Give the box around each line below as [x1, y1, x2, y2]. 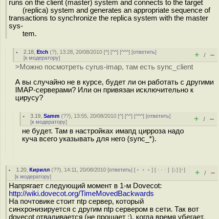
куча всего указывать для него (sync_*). [22, 135, 156, 143]
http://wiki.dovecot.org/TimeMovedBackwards [9, 190, 154, 197]
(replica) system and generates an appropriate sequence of [9, 6, 210, 14]
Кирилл [29, 167, 50, 173]
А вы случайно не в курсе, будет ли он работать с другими [15, 78, 214, 86]
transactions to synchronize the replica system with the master [9, 14, 208, 22]
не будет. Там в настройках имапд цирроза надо [22, 127, 184, 135]
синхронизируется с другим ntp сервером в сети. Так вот [9, 205, 199, 213]
